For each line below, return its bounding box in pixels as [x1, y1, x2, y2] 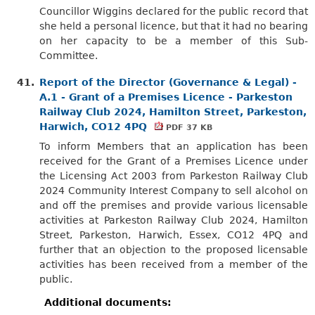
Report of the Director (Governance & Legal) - [39, 76, 297, 88]
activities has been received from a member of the [39, 258, 308, 270]
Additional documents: [44, 296, 172, 308]
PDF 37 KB [162, 122, 212, 132]
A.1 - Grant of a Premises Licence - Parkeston [39, 91, 292, 103]
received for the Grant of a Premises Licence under [39, 155, 308, 167]
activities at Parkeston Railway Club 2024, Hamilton [39, 214, 308, 226]
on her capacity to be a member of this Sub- [39, 34, 308, 46]
